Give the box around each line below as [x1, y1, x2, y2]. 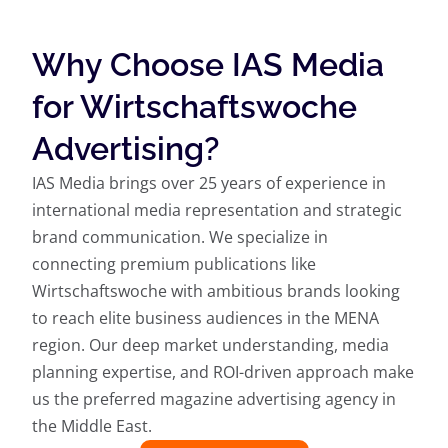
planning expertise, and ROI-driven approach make [32, 361, 415, 384]
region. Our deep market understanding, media [32, 334, 390, 357]
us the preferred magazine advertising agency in [32, 388, 397, 411]
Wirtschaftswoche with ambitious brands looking [32, 280, 401, 303]
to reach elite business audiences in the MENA [32, 307, 380, 330]
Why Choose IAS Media [32, 46, 385, 84]
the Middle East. [32, 415, 153, 438]
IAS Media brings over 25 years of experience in [32, 172, 387, 195]
